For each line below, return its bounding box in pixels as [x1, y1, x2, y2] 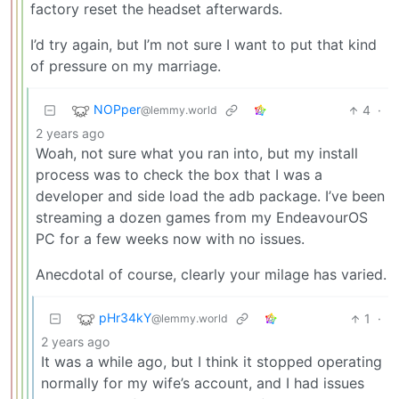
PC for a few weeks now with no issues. [36, 230, 305, 248]
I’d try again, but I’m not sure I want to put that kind [30, 36, 377, 54]
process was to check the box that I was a [36, 166, 322, 184]
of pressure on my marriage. [30, 57, 221, 76]
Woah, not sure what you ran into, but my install [36, 144, 358, 163]
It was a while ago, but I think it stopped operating [41, 353, 382, 371]
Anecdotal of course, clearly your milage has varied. [36, 265, 387, 284]
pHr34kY [99, 310, 151, 326]
